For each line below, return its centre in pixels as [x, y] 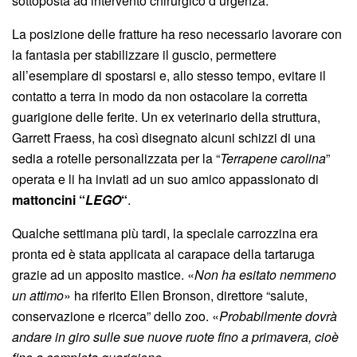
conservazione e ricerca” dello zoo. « [116, 316]
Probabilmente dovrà [278, 316]
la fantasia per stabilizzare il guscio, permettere [144, 54]
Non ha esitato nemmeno [265, 274]
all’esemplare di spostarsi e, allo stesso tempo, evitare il [169, 75]
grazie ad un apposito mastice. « [103, 274]
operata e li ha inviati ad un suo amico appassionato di [165, 178]
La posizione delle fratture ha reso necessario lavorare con [177, 33]
